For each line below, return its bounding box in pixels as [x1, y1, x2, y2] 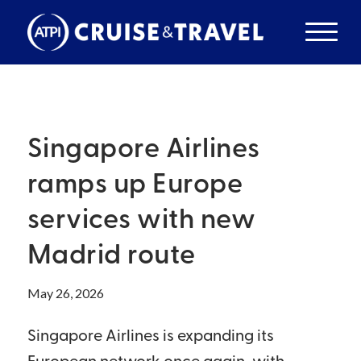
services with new [27, 207, 256, 235]
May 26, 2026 [27, 285, 104, 301]
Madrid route [27, 243, 196, 271]
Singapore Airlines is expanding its [27, 329, 274, 345]
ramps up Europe [27, 172, 243, 200]
